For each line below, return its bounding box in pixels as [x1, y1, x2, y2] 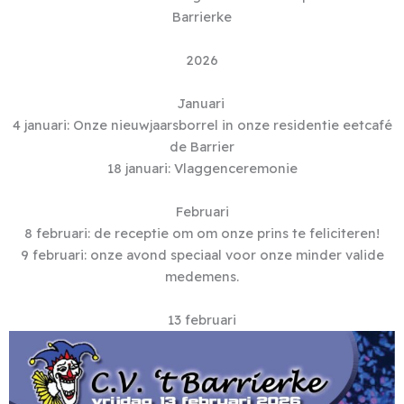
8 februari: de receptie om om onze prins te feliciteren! [24, 225, 380, 243]
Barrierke [172, 8, 232, 26]
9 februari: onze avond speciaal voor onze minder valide [20, 246, 384, 264]
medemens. [165, 268, 239, 286]
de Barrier [170, 138, 234, 156]
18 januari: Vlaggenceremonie [106, 160, 298, 178]
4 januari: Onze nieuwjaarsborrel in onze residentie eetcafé [12, 116, 392, 134]
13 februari [168, 311, 236, 329]
